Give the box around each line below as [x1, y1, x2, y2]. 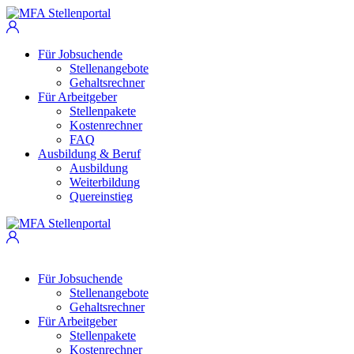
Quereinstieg [70, 190, 133, 203]
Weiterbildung [70, 175, 140, 189]
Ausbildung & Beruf [38, 147, 141, 160]
